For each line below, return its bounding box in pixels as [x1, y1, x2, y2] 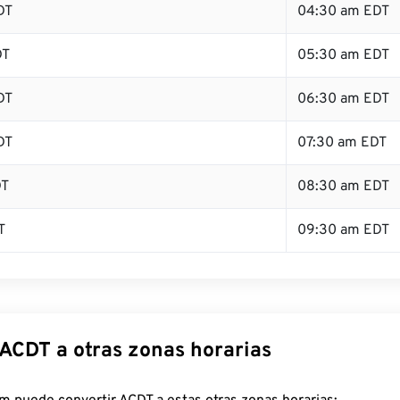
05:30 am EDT [297, 46, 389, 64]
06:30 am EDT [297, 90, 389, 108]
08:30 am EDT [297, 178, 389, 196]
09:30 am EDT [297, 221, 389, 239]
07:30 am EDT [297, 134, 387, 152]
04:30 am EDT [297, 3, 389, 21]
